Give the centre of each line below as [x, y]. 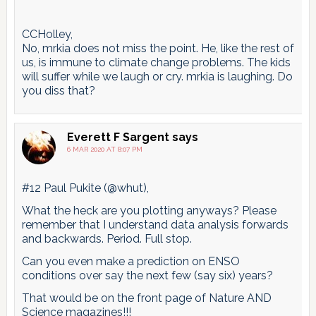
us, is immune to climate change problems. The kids [156, 63]
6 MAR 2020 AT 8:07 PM [104, 150]
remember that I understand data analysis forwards [155, 225]
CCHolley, [47, 35]
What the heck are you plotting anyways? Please [149, 211]
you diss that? [58, 91]
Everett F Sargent [118, 138]
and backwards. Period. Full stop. [107, 239]
